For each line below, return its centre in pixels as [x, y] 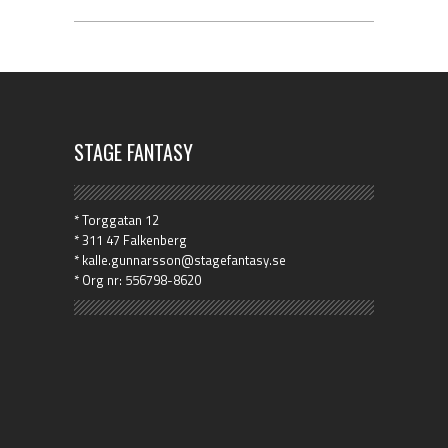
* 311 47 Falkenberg [130, 240]
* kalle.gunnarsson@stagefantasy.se [180, 260]
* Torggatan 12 [116, 220]
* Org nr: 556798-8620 [137, 280]
